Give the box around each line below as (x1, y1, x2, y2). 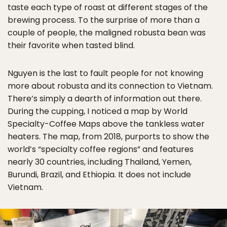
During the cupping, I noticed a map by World (8, 105, 187, 118)
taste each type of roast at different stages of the (8, 2, 208, 14)
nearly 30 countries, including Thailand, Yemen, (8, 156, 192, 168)
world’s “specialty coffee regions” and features (8, 143, 194, 156)
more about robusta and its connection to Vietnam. (8, 80, 213, 92)
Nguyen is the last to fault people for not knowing (8, 67, 203, 80)
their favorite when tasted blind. (8, 40, 135, 52)
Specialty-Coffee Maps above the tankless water (8, 118, 205, 130)
